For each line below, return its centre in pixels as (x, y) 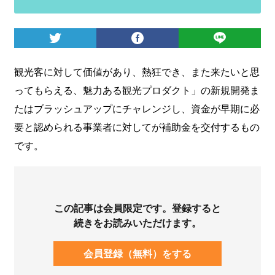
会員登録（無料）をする (137, 253)
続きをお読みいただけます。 (137, 222)
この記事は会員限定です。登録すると (137, 207)
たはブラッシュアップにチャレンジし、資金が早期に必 (137, 108)
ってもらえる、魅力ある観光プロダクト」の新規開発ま (137, 90)
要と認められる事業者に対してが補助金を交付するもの (137, 126)
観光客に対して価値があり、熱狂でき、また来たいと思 (137, 71)
